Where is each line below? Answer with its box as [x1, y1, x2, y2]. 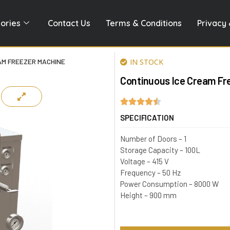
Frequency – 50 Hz [120, 168, 181, 177]
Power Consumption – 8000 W [120, 179, 219, 188]
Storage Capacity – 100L [120, 145, 200, 155]
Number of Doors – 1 [120, 134, 186, 143]
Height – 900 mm [120, 190, 177, 200]
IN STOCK [130, 57, 163, 67]
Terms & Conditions [106, 17, 182, 28]
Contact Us [48, 17, 91, 28]
